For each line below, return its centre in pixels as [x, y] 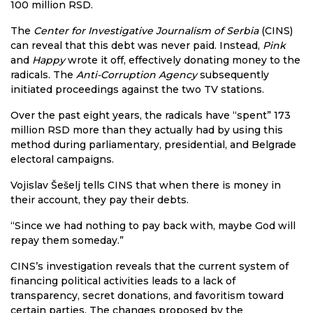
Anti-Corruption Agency [137, 75]
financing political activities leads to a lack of [123, 281]
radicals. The [43, 75]
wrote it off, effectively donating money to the [183, 60]
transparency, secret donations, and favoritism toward [147, 296]
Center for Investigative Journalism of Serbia [146, 31]
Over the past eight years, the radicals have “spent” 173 [151, 116]
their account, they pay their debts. [100, 200]
